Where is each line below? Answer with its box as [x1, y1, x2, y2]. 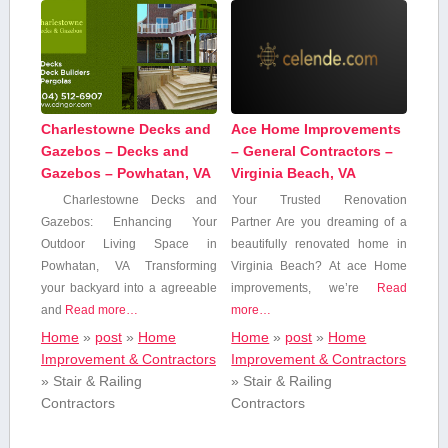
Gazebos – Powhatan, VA [40, 165, 211, 182]
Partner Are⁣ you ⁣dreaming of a [231, 215, 407, 230]
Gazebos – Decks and [40, 143, 189, 160]
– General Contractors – [231, 143, 394, 160]
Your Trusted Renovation [231, 193, 407, 208]
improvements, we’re [231, 281, 377, 296]
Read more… [64, 303, 138, 318]
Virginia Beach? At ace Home [231, 259, 407, 274]
